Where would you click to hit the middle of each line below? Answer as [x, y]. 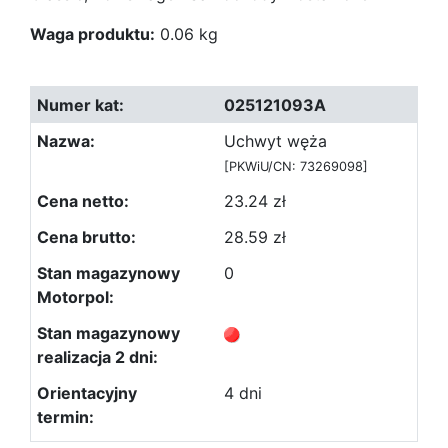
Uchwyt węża [275, 141]
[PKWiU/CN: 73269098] [296, 166]
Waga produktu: [92, 34]
